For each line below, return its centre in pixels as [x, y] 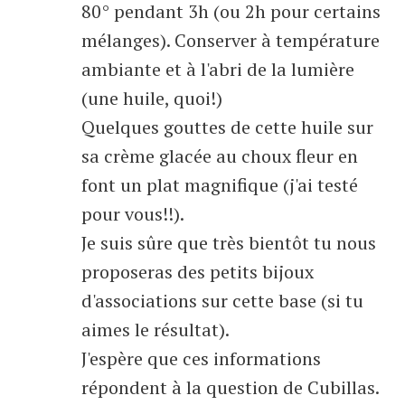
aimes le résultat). [155, 330]
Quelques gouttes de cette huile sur [227, 127]
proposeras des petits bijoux [198, 272]
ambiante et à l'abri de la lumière [218, 69]
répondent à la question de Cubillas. [231, 387]
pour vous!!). [133, 214]
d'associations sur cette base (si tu [222, 301]
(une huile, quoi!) [152, 98]
